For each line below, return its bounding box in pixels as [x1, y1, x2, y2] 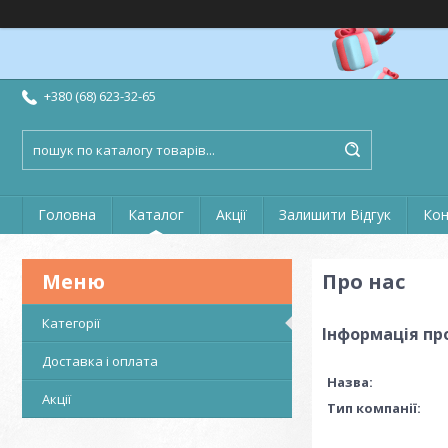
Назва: [327, 373, 373, 391]
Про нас [322, 268, 405, 295]
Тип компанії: [327, 399, 421, 417]
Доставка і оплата [42, 352, 158, 370]
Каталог [128, 205, 184, 224]
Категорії [42, 314, 100, 332]
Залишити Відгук [279, 205, 391, 224]
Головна [38, 205, 96, 224]
